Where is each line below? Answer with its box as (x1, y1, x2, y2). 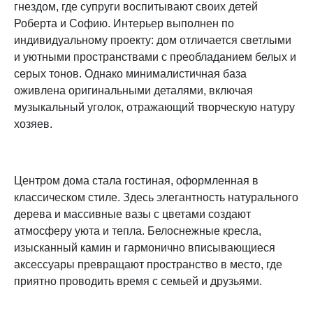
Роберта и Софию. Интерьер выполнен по (14, 17, 234, 29)
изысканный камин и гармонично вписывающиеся (14, 242, 275, 254)
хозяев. (14, 117, 58, 130)
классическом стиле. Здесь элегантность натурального (14, 191, 298, 204)
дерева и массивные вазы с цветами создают (14, 208, 251, 221)
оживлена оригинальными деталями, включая (14, 84, 253, 96)
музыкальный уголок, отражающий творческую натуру (14, 101, 295, 113)
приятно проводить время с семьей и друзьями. (14, 275, 268, 288)
